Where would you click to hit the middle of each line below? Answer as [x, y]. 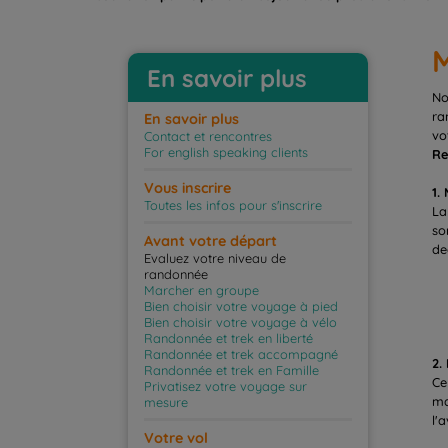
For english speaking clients [226, 152]
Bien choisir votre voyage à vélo [240, 322]
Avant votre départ [210, 241]
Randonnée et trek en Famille [231, 370]
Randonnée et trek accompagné [241, 354]
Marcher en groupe [201, 290]
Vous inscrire [187, 188]
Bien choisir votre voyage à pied [241, 306]
